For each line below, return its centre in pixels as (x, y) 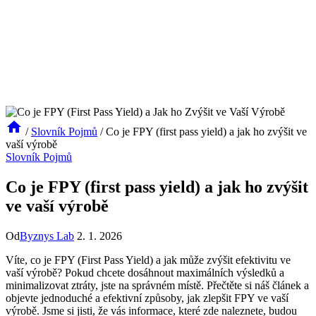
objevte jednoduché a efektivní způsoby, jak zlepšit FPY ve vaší (147, 298)
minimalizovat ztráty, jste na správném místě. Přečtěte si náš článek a (157, 285)
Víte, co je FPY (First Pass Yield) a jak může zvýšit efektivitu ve (148, 260)
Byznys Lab (47, 236)
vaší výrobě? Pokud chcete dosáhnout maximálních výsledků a (145, 272)
